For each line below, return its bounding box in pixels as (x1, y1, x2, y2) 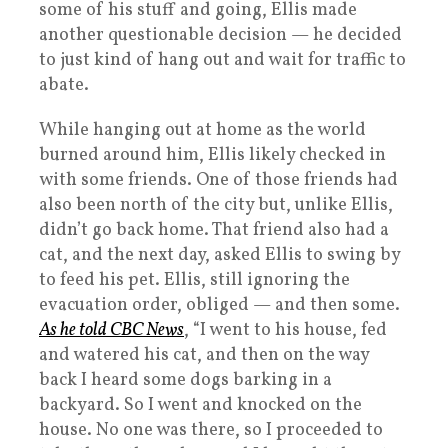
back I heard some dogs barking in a (39, 367, 332, 393)
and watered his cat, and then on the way (39, 342, 369, 368)
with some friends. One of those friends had (39, 167, 398, 193)
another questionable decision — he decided (39, 22, 402, 48)
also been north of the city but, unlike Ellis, (39, 192, 393, 218)
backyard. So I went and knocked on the (39, 392, 362, 418)
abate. (39, 72, 89, 98)
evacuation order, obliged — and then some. (39, 292, 400, 318)
